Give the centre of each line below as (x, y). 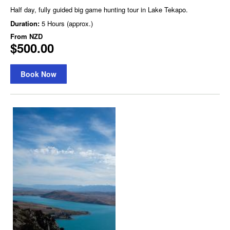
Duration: (26, 23)
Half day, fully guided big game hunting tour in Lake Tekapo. (99, 9)
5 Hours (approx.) (67, 23)
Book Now (39, 74)
